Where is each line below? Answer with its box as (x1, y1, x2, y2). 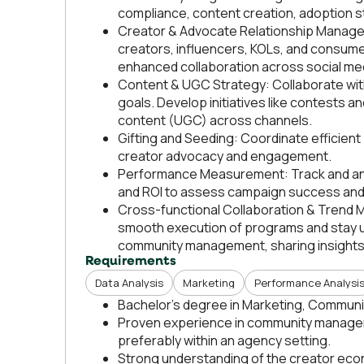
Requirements (85, 255, 177, 268)
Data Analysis (95, 275, 163, 290)
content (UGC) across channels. (118, 111, 312, 129)
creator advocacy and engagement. (118, 147, 331, 165)
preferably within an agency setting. (118, 331, 331, 349)
